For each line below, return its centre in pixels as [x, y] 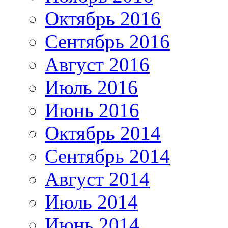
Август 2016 [97, 64]
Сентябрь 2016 [107, 41]
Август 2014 [97, 179]
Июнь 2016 [92, 110]
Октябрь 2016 [103, 18]
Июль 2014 [91, 202]
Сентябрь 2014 [107, 156]
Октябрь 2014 [103, 133]
